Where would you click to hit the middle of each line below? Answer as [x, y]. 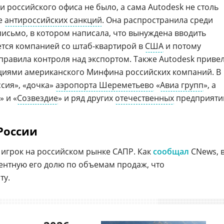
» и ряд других [86, 98]
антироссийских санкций [53, 20]
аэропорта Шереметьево [105, 85]
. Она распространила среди [157, 20]
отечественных [144, 98]
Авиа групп [182, 85]
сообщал [171, 151]
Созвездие [37, 98]
